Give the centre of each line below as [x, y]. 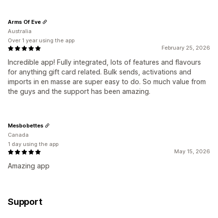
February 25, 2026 [186, 48]
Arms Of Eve [24, 22]
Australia [20, 31]
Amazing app [29, 166]
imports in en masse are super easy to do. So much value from [107, 82]
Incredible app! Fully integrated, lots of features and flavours [104, 62]
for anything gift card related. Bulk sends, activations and [100, 72]
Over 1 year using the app [41, 41]
